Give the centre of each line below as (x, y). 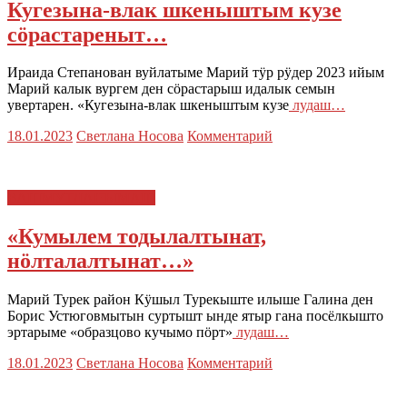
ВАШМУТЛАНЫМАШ (81, 198)
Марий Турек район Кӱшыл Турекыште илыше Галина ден (190, 300)
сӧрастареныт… (87, 34)
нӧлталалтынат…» (100, 261)
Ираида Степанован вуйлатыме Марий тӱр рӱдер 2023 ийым (196, 73)
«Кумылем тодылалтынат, (137, 237)
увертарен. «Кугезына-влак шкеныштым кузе (148, 105)
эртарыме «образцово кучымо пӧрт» (120, 333)
